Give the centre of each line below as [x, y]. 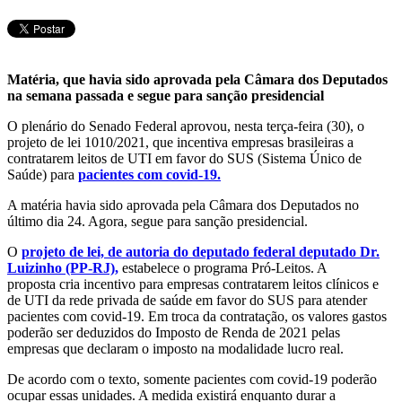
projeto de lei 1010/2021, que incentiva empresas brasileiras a [180, 143]
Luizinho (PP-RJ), [63, 268]
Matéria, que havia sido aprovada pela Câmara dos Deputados [197, 80]
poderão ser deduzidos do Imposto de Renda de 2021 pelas [174, 333]
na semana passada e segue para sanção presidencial [166, 96]
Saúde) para [43, 175]
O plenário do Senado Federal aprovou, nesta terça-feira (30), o [186, 127]
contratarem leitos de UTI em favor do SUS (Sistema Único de [184, 159]
